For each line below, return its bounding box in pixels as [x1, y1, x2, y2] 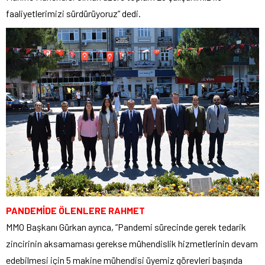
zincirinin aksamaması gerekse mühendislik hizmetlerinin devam [6, 238, 258, 250]
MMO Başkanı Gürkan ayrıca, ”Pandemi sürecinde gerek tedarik [6, 221, 246, 233]
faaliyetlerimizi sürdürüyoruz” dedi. [6, 7, 141, 19]
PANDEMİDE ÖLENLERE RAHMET [6, 205, 145, 216]
